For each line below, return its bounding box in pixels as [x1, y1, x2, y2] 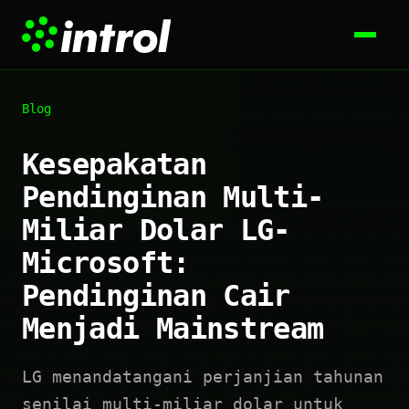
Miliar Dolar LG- [22, 213, 290, 247]
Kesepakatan [22, 147, 206, 182]
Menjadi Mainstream [22, 311, 324, 346]
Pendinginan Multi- [22, 180, 324, 215]
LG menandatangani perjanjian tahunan [22, 367, 383, 386]
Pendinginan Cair [22, 278, 290, 313]
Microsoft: [22, 246, 190, 280]
